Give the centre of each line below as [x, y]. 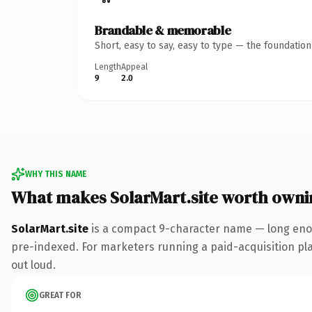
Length [108, 67]
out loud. [33, 265]
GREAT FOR [60, 295]
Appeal [134, 67]
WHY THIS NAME [56, 174]
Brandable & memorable [163, 30]
